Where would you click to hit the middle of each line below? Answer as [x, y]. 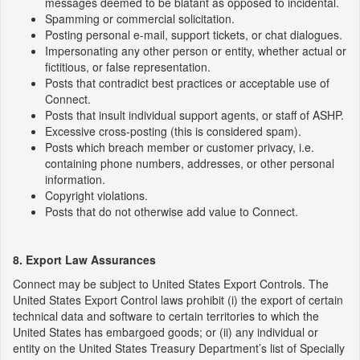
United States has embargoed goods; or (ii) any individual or [166, 332]
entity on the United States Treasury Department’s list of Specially [179, 348]
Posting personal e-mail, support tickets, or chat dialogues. [194, 35]
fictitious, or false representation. [128, 67]
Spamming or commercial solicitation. [140, 18]
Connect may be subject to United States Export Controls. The [171, 284]
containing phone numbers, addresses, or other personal [190, 163]
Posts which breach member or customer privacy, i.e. [180, 147]
